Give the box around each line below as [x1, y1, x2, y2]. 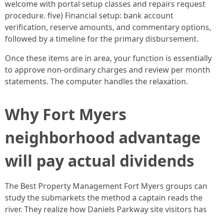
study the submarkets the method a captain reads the [5, 192, 202, 203]
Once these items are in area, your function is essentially [5, 53, 212, 63]
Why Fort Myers [5, 104, 126, 124]
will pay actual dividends [5, 150, 194, 171]
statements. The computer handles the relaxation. [5, 76, 188, 87]
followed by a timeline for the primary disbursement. [5, 33, 199, 44]
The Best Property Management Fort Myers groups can [5, 181, 207, 191]
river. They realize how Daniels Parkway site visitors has [5, 204, 207, 215]
